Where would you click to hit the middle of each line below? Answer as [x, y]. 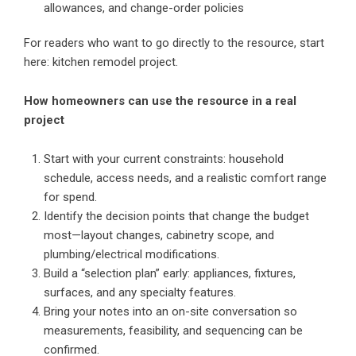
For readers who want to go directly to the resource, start [174, 43]
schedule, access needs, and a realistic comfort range [185, 178]
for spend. [70, 197]
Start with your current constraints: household [164, 159]
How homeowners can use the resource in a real [160, 101]
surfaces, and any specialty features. [140, 292]
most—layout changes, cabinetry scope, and [159, 235]
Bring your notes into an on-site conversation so [170, 311]
